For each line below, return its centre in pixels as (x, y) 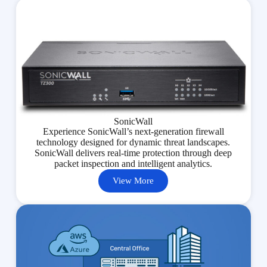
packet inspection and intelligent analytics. (133, 163)
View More (133, 180)
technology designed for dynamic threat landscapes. (133, 142)
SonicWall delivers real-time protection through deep (133, 153)
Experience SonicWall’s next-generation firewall (133, 131)
